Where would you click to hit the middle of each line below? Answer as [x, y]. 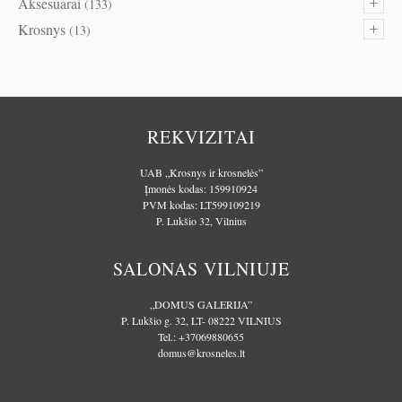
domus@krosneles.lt [201, 353]
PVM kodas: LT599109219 [201, 205]
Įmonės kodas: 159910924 [201, 189]
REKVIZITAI [201, 137]
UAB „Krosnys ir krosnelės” [201, 173]
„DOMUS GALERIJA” [201, 305]
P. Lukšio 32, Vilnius [201, 221]
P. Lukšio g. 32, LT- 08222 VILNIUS [201, 321]
